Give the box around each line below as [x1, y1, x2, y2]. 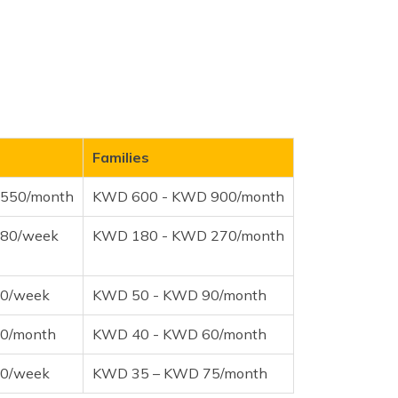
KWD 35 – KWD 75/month [92, 363, 267, 382]
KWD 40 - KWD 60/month [92, 324, 267, 343]
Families [92, 147, 149, 166]
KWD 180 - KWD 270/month [92, 226, 284, 244]
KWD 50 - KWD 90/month [92, 285, 267, 304]
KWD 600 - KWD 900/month [92, 187, 284, 205]
